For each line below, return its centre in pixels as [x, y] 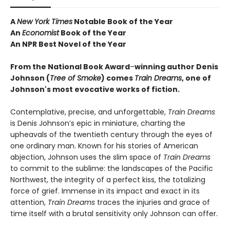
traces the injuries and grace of [152, 203]
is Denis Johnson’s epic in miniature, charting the [98, 123]
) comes [118, 78]
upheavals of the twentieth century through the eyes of [111, 135]
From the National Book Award [70, 67]
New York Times [45, 22]
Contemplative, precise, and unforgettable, [89, 112]
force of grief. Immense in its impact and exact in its [105, 191]
